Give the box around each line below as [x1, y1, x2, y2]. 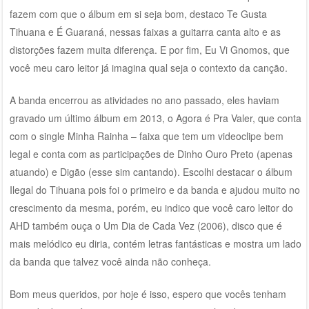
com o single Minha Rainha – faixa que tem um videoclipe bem [9, 128, 283, 143]
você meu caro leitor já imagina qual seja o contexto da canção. [9, 60, 288, 74]
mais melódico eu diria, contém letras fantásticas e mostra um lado [9, 236, 301, 250]
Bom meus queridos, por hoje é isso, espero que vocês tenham [9, 286, 286, 301]
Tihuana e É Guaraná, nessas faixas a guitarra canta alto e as [9, 24, 281, 39]
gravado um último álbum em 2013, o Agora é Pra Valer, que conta [9, 110, 301, 125]
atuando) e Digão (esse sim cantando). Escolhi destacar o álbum [9, 164, 292, 179]
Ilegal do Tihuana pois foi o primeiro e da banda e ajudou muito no [9, 182, 300, 197]
